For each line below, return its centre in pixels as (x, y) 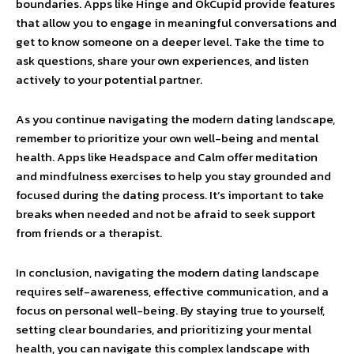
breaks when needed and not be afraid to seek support (166, 214)
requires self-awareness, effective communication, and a (172, 291)
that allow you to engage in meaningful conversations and (176, 23)
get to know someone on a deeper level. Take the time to (170, 41)
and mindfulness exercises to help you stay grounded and (173, 176)
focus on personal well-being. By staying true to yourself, (170, 310)
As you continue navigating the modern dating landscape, (175, 119)
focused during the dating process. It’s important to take (170, 195)
